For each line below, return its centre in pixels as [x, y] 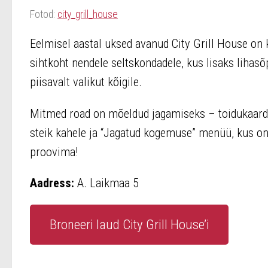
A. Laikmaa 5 [106, 183]
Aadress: [52, 183]
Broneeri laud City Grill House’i [129, 224]
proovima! [54, 152]
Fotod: [44, 14]
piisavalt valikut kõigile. [86, 82]
